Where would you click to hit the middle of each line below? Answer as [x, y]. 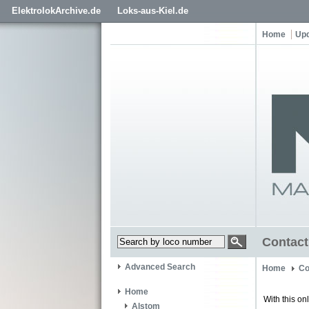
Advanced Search [160, 267]
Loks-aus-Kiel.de [153, 11]
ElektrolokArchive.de [56, 11]
